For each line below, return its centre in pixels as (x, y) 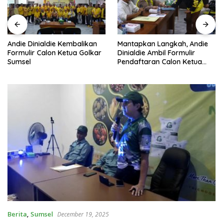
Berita (17, 214)
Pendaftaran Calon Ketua (160, 62)
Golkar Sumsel (141, 71)
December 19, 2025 (83, 214)
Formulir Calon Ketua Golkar (55, 53)
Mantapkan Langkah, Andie (163, 44)
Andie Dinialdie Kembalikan (52, 44)
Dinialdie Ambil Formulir (156, 53)
